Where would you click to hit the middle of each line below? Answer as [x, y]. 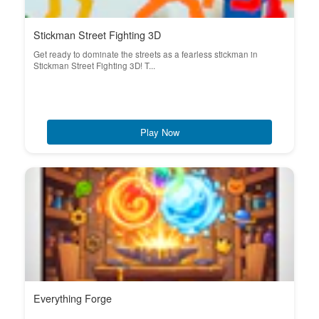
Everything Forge [73, 298]
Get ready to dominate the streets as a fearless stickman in [146, 54]
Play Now [159, 132]
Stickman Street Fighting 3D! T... [94, 66]
